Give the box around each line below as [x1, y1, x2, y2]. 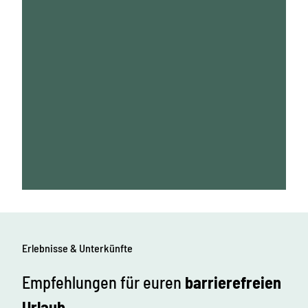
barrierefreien [181, 272, 281, 292]
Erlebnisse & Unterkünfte [22, 241, 133, 254]
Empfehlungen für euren [22, 272, 181, 292]
